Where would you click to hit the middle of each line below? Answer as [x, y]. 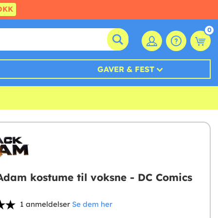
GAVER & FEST [126, 69]
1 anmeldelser [45, 204]
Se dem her [92, 204]
